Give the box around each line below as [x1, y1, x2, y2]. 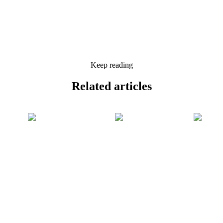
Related [71, 79, 114, 93]
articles [113, 79, 152, 93]
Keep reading [90, 60, 133, 69]
